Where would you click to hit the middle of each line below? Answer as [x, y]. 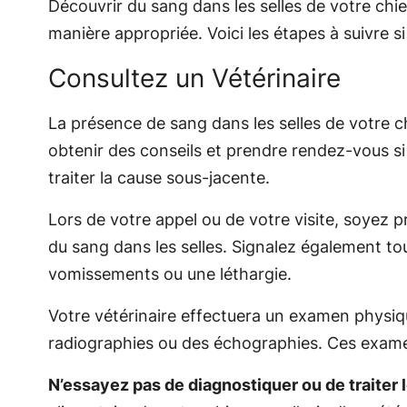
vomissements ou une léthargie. [169, 273]
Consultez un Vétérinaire [194, 78]
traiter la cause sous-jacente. [159, 177]
